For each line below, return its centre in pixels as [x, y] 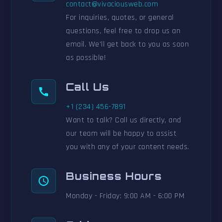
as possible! [86, 58]
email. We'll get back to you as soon [128, 45]
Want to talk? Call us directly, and [124, 120]
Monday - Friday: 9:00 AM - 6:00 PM [125, 196]
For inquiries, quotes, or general [120, 18]
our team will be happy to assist [121, 134]
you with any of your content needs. [128, 147]
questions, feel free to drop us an [123, 31]
